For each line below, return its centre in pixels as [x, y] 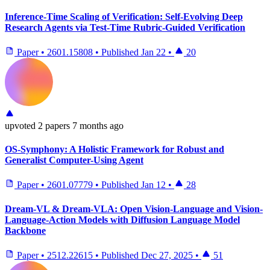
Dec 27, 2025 [167, 255]
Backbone [25, 230]
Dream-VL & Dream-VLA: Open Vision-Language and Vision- [134, 209]
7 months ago [98, 125]
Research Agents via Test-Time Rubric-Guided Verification [125, 27]
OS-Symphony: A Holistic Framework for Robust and [115, 149]
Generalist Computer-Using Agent [74, 160]
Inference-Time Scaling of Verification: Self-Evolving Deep [124, 16]
